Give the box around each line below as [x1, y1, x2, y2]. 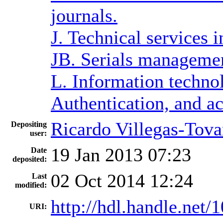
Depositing [11, 119, 47, 128]
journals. [51, 4, 117, 26]
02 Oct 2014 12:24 [51, 170, 193, 191]
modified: [15, 180, 47, 189]
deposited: [12, 154, 47, 163]
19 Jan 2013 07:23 [51, 144, 191, 165]
